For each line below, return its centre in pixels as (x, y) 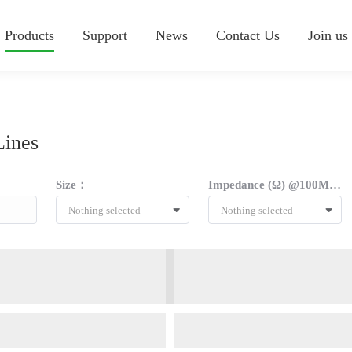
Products (29, 35)
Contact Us (247, 35)
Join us (328, 35)
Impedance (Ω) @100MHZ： (335, 185)
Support (104, 35)
